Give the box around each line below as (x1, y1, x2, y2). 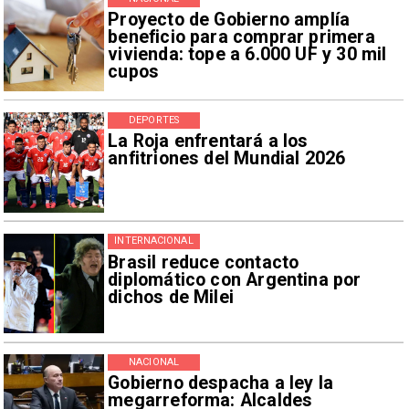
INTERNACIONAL (114, 235, 194, 247)
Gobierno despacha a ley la (108, 372, 334, 394)
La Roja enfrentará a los (108, 130, 309, 152)
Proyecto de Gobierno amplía (108, 9, 351, 31)
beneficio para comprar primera (108, 26, 375, 48)
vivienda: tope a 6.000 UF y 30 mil (108, 44, 387, 66)
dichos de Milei (108, 286, 234, 308)
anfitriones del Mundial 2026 (108, 147, 346, 169)
